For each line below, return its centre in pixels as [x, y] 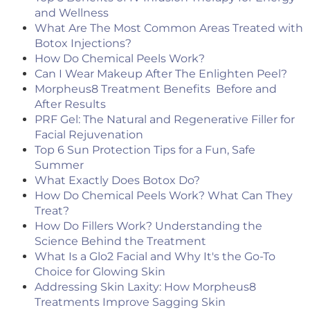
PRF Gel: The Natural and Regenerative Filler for [165, 120]
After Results [70, 104]
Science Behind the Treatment [120, 241]
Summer [59, 165]
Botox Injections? [83, 44]
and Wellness [72, 13]
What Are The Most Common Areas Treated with [169, 28]
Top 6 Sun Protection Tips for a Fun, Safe [145, 150]
